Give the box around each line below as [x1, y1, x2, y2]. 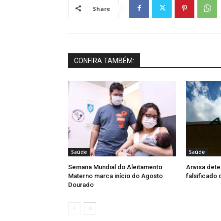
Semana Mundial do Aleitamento [68, 163, 162, 171]
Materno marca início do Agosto [68, 172, 163, 180]
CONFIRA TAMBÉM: [74, 56, 134, 65]
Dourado [68, 181, 94, 188]
